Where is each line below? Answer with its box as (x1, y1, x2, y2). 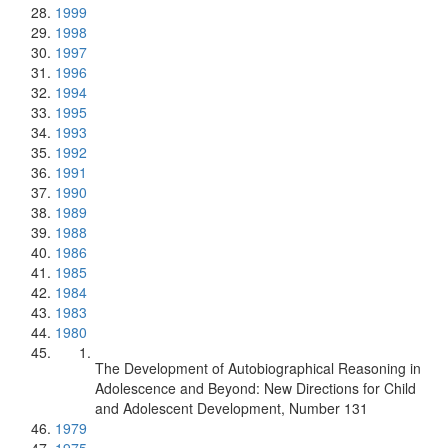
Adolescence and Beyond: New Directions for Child (95, 378, 416, 398)
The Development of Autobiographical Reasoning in (95, 358, 421, 378)
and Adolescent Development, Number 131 (95, 398, 368, 418)
